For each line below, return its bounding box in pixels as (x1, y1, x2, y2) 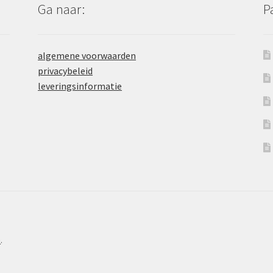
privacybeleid (38, 65, 93, 77)
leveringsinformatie (38, 80, 122, 93)
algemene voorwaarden (38, 49, 136, 62)
